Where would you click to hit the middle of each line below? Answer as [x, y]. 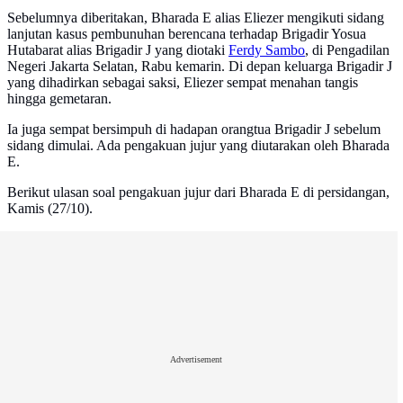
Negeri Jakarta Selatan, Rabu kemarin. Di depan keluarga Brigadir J [200, 67]
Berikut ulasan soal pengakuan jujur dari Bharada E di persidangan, [198, 193]
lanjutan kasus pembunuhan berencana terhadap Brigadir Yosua [187, 34]
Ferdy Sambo [267, 50]
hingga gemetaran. [59, 99]
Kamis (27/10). [50, 209]
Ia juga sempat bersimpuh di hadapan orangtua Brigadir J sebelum [194, 130]
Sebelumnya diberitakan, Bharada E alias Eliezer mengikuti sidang [196, 18]
